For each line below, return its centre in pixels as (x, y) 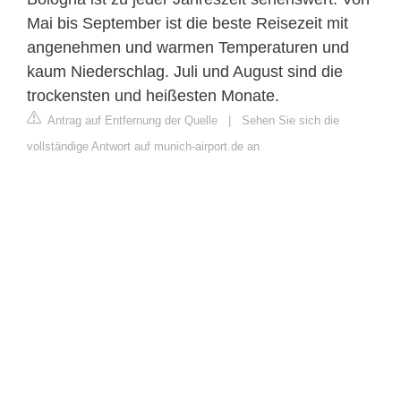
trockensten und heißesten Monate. (153, 96)
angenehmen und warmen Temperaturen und (188, 48)
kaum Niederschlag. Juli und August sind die (185, 72)
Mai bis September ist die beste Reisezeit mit (188, 24)
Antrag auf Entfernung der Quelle (131, 121)
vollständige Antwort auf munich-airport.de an (143, 147)
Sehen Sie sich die (290, 121)
